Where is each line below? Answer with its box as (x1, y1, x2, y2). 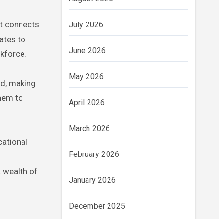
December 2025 (68, 201, 126, 211)
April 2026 (68, 98, 105, 107)
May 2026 (68, 72, 104, 81)
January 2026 (68, 175, 116, 185)
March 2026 (68, 124, 110, 133)
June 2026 (68, 46, 106, 55)
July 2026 (68, 20, 104, 29)
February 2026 (68, 150, 120, 159)
